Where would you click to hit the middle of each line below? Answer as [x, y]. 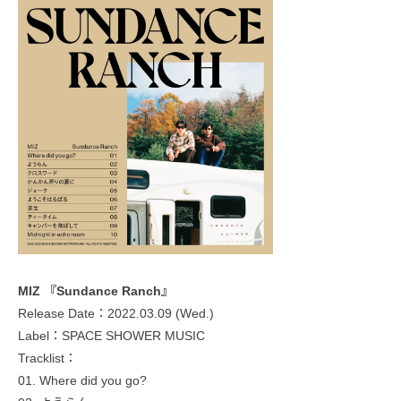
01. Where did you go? [82, 380]
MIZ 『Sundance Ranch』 [96, 290]
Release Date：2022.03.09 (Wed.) [116, 313]
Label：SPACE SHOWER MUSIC [111, 335]
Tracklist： [47, 358]
